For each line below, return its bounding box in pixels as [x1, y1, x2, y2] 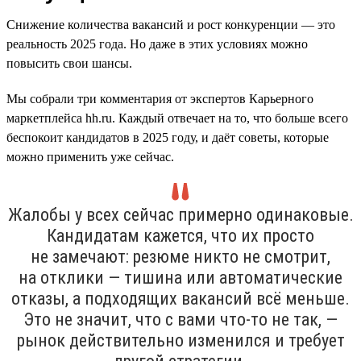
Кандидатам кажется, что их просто [47, 225, 314, 246]
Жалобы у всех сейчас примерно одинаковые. [7, 204, 354, 225]
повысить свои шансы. [6, 56, 132, 70]
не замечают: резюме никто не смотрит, [31, 246, 330, 267]
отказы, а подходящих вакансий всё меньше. [11, 288, 350, 309]
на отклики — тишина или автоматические [19, 267, 342, 288]
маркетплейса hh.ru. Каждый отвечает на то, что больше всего [6, 110, 348, 125]
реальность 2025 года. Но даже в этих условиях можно [6, 36, 308, 51]
